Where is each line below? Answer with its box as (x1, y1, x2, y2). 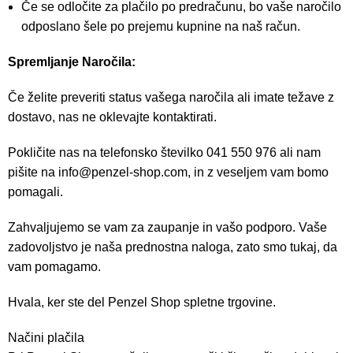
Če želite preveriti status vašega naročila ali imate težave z (8, 91, 335, 104)
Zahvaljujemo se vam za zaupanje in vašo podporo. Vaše (8, 221, 328, 234)
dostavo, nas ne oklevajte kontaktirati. (8, 110, 217, 124)
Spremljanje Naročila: (8, 55, 136, 69)
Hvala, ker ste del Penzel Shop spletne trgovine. (8, 295, 277, 309)
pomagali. (8, 185, 64, 199)
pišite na (8, 165, 59, 179)
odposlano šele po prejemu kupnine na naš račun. (21, 20, 301, 33)
